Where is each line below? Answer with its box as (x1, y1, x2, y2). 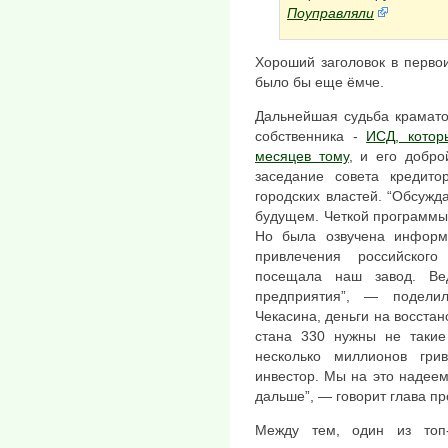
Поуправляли (287, 5, 374, 22)
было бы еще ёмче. (255, 73, 384, 90)
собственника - (255, 128, 367, 145)
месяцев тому (255, 148, 349, 165)
